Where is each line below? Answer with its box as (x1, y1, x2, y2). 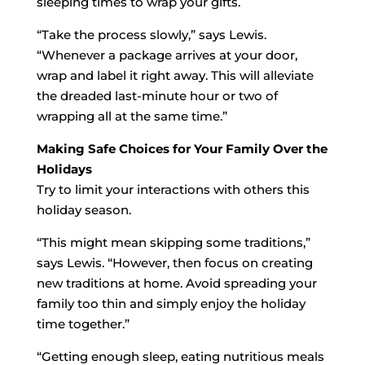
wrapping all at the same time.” (36, 108, 227, 124)
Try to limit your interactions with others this (36, 181, 310, 197)
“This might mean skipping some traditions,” (36, 234, 310, 250)
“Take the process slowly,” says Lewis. (36, 26, 266, 42)
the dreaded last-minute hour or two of (36, 87, 278, 103)
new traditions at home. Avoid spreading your (36, 275, 317, 291)
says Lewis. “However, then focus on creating (36, 254, 313, 270)
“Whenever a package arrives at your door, (36, 46, 297, 63)
